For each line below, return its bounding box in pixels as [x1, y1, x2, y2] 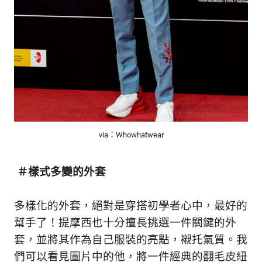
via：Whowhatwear [98, 130, 164, 140]
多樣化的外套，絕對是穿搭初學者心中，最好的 [14, 199, 247, 213]
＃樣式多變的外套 [17, 165, 109, 178]
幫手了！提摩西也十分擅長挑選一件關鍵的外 [14, 216, 236, 230]
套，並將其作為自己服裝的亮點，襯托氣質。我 [14, 233, 247, 247]
